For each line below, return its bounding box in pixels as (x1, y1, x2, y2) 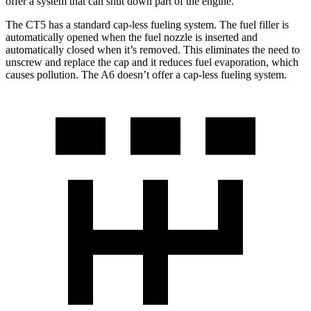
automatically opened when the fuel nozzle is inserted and (6, 31, 258, 43)
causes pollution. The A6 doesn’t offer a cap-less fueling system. (6, 68, 287, 81)
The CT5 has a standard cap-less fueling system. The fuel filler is (6, 18, 289, 31)
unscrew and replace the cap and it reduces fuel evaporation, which (6, 56, 299, 68)
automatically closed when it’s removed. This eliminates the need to (6, 43, 300, 56)
